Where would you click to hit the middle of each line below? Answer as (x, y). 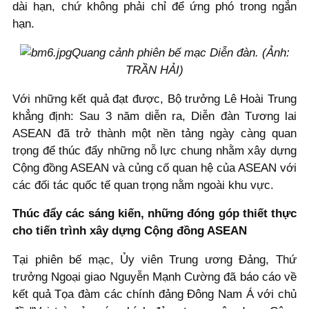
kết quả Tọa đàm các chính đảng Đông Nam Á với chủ (154, 295)
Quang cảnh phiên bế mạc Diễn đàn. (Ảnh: (180, 52)
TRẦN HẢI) (154, 70)
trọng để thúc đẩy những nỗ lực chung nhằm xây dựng (154, 150)
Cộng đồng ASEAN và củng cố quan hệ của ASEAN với (154, 168)
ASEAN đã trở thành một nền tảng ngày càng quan (154, 133)
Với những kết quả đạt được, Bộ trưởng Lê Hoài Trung (154, 99)
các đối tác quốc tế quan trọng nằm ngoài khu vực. (143, 185)
